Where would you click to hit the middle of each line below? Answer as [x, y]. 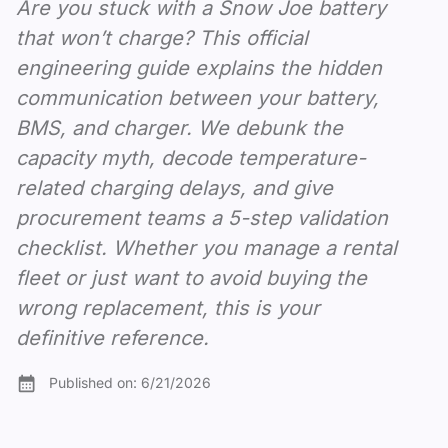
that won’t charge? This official [162, 38]
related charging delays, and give [174, 188]
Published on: [93, 382]
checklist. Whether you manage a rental [206, 248]
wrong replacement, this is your [168, 308]
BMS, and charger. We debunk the [179, 128]
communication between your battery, [197, 98]
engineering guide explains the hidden [199, 68]
